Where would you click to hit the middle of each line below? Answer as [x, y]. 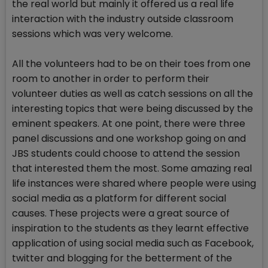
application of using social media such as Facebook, [133, 243]
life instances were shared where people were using [134, 184]
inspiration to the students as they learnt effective [130, 229]
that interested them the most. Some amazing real [132, 169]
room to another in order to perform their [111, 79]
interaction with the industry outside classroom [123, 19]
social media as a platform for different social [119, 199]
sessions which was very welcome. [92, 34]
